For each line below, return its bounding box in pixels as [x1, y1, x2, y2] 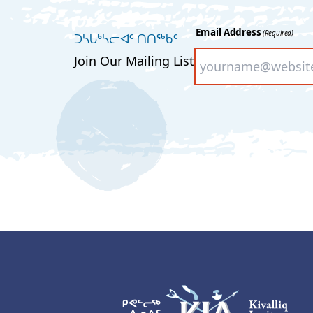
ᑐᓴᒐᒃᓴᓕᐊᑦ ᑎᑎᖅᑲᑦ [74, 29, 177, 47]
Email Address [195, 26, 261, 38]
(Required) [262, 28, 294, 38]
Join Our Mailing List [74, 52, 194, 69]
